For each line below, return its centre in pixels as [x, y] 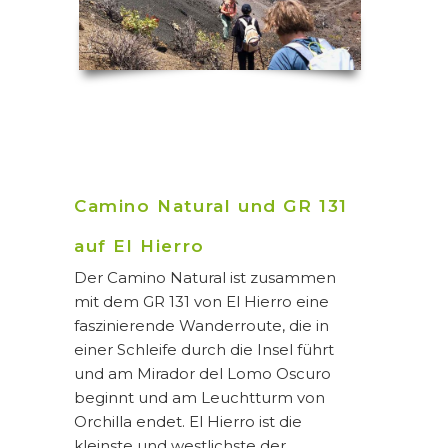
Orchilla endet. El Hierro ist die [188, 422]
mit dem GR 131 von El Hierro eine [201, 302]
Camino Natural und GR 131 [211, 206]
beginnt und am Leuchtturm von [199, 398]
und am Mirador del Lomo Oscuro [202, 374]
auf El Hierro [139, 246]
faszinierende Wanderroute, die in [201, 326]
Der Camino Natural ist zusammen [205, 278]
